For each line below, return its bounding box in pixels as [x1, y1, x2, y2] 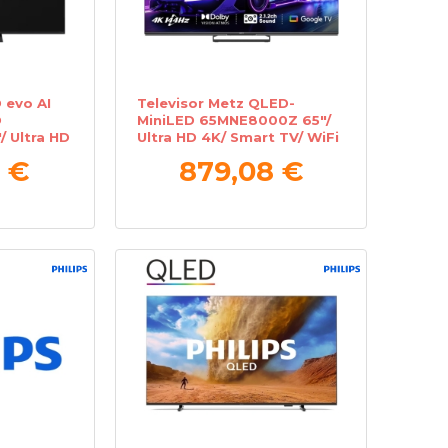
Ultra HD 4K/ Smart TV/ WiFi [137, 128, 340, 145]
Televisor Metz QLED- [137, 94, 296, 111]
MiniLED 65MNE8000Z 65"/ [137, 111, 332, 128]
